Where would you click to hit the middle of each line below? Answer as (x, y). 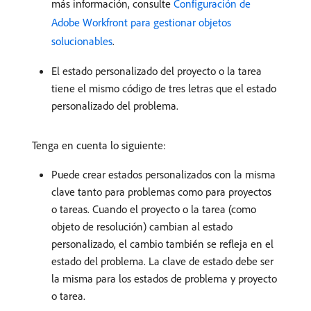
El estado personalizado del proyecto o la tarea (157, 71)
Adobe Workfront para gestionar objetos (141, 23)
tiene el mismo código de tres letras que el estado (164, 89)
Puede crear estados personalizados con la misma (163, 175)
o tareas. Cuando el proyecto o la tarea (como (154, 209)
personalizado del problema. (115, 106)
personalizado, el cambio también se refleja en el (162, 244)
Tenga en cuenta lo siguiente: (99, 145)
